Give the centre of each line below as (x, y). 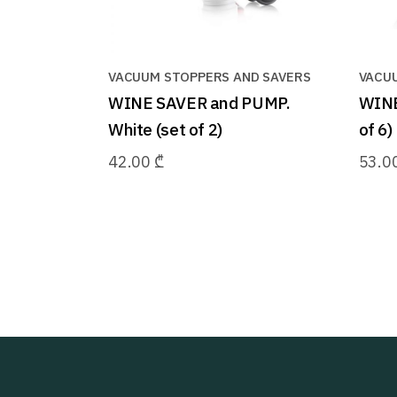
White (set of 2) (165, 129)
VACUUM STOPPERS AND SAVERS (210, 76)
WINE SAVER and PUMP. (199, 102)
